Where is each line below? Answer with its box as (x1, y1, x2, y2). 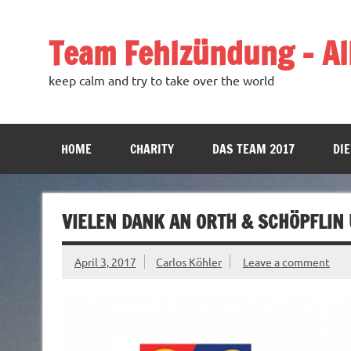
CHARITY (129, 140, 174, 158)
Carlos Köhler (156, 254, 223, 269)
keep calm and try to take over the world (48, 72, 274, 89)
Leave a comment (242, 254, 330, 269)
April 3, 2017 (74, 254, 136, 269)
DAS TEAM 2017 (212, 140, 295, 158)
